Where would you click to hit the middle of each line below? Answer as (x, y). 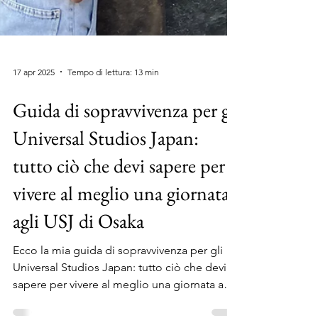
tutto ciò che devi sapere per (119, 234)
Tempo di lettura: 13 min (113, 140)
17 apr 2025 (34, 140)
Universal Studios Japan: (106, 206)
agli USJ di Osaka (78, 289)
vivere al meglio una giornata (121, 261)
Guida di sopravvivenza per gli (126, 178)
